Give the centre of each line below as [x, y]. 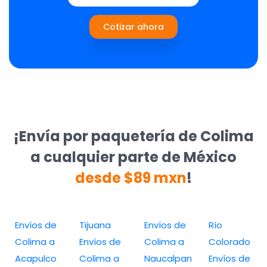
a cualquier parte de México [133, 157]
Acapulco [36, 258]
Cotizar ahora [133, 27]
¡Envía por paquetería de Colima [133, 136]
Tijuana [95, 225]
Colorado [229, 241]
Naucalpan [168, 258]
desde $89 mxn [131, 178]
